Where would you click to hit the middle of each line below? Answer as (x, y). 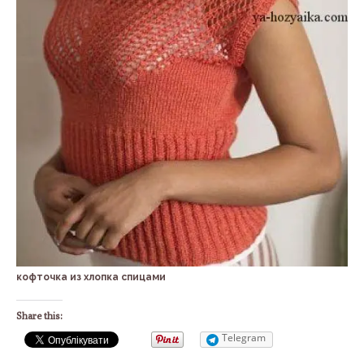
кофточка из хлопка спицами (91, 277)
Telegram (244, 337)
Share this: (39, 315)
